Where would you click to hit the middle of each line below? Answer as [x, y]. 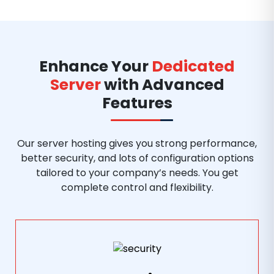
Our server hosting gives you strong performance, [137, 143]
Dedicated [193, 66]
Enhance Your [95, 66]
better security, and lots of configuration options [137, 158]
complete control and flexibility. [137, 187]
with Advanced [162, 85]
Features [137, 103]
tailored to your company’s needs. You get [137, 173]
